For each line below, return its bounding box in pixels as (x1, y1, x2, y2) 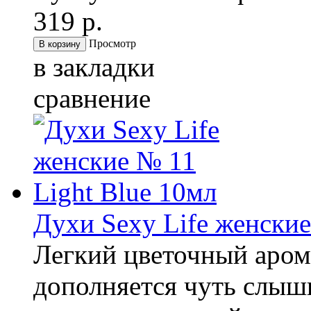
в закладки (33, 52, 155, 83)
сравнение (33, 83, 151, 114)
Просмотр (89, 37, 136, 50)
